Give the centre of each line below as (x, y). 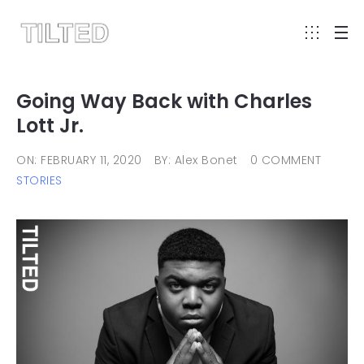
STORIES (39, 180)
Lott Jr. (50, 126)
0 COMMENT (285, 160)
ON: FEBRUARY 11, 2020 (79, 160)
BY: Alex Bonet (196, 160)
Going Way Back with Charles (164, 101)
